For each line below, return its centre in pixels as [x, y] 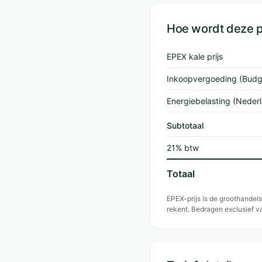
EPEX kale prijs [195, 56]
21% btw [183, 148]
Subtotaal [185, 125]
